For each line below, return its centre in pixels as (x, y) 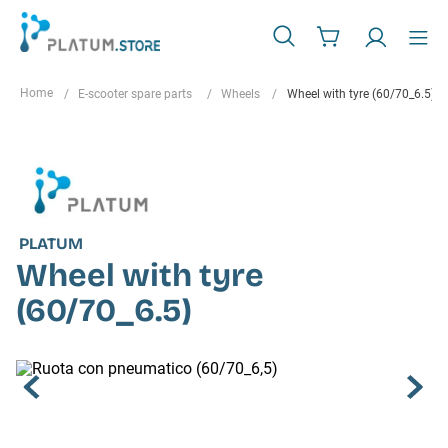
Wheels (240, 94)
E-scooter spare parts (135, 94)
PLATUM (51, 244)
